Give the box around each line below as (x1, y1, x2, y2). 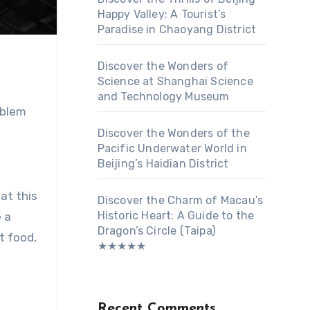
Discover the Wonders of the (97, 127, 250, 140)
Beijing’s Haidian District (97, 157, 229, 170)
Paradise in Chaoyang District (97, 23, 257, 36)
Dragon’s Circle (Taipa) (97, 224, 216, 237)
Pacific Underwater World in (97, 142, 247, 155)
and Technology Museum (97, 90, 230, 103)
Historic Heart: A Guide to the (97, 209, 255, 222)
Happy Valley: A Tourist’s (97, 8, 226, 21)
